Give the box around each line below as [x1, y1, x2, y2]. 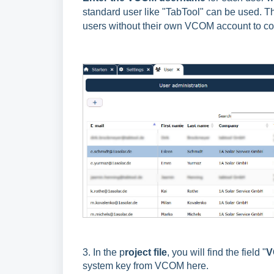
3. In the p [83, 246, 125, 257]
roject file [125, 246, 167, 257]
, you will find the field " [167, 246, 266, 257]
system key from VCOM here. [83, 260, 211, 271]
